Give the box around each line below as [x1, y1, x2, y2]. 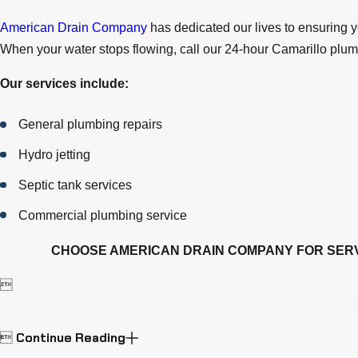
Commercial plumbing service [18, 209, 191, 223]
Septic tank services [18, 178, 136, 193]
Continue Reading [16, 329, 125, 346]
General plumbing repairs [18, 117, 166, 132]
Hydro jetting [18, 148, 94, 162]
